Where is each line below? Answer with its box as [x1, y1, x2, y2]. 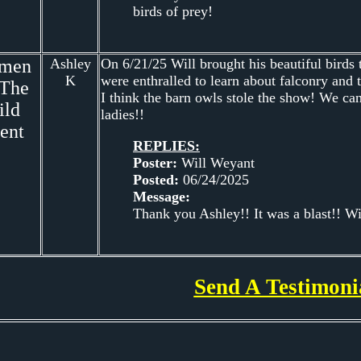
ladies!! [101, 106, 144, 122]
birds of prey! [133, 2, 213, 19]
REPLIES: [133, 137, 200, 154]
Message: [133, 188, 190, 205]
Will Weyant [177, 154, 255, 171]
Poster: [133, 154, 177, 171]
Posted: [133, 171, 179, 188]
